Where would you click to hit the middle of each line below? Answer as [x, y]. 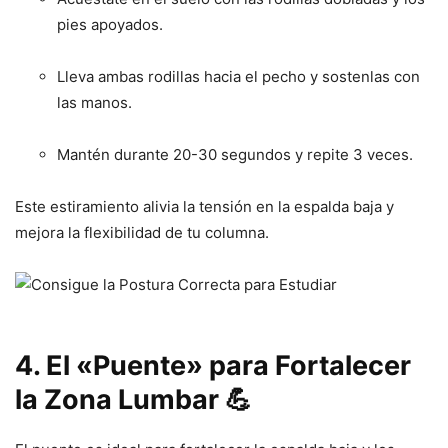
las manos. [94, 102]
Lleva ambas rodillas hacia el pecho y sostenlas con [238, 76]
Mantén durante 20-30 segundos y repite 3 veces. [235, 154]
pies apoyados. [110, 24]
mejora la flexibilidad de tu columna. [142, 232]
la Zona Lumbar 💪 [133, 399]
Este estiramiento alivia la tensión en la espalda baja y [204, 206]
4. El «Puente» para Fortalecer [213, 365]
